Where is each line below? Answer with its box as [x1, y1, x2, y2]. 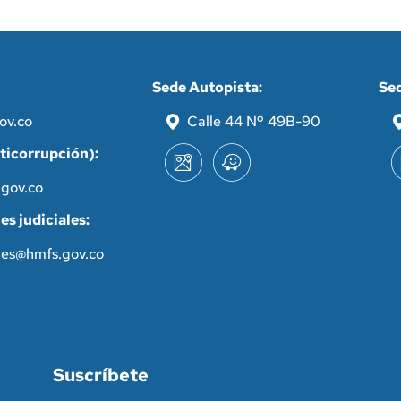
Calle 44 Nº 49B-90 [186, 112, 320, 132]
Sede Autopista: [151, 78, 262, 98]
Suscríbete [52, 363, 149, 388]
